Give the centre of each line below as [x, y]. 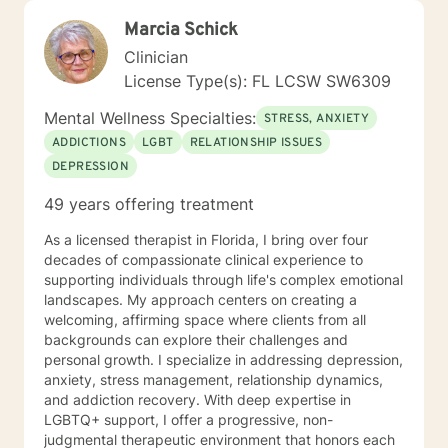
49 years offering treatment [149, 204]
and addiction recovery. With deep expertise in [197, 399]
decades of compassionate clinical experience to [203, 259]
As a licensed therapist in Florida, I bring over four [206, 239]
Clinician [156, 57]
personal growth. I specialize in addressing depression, [101, 359]
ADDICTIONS [89, 143]
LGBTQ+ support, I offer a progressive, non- [188, 419]
